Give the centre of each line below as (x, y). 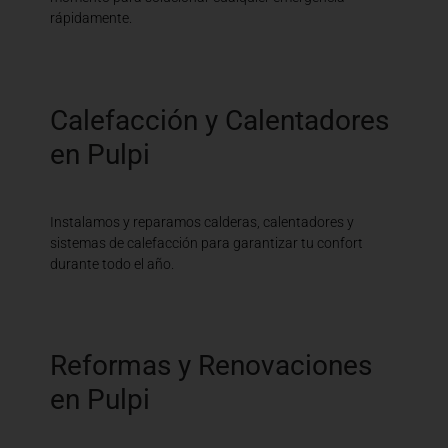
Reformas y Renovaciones (211, 366)
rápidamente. (91, 18)
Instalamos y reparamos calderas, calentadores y (202, 221)
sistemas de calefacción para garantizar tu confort (206, 242)
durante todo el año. (112, 263)
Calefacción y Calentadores (219, 120)
